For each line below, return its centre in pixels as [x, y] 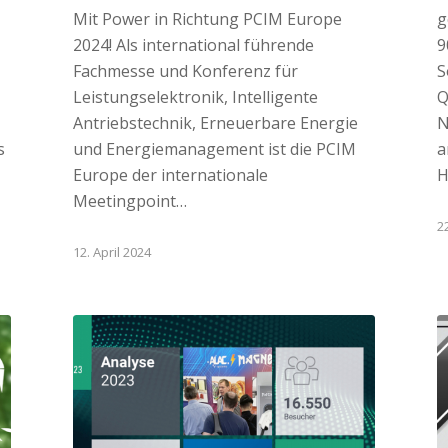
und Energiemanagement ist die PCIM [214, 149]
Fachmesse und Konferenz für [185, 71]
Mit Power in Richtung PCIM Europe [207, 19]
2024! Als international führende [193, 45]
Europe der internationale [170, 175]
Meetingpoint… [129, 201]
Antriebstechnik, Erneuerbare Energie [215, 123]
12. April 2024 [111, 252]
